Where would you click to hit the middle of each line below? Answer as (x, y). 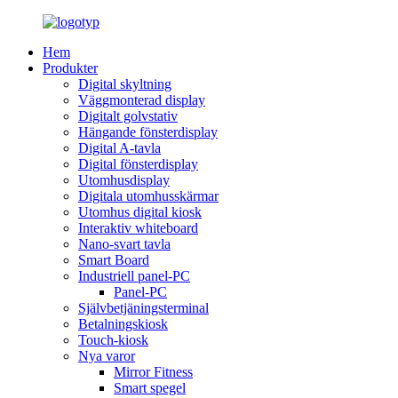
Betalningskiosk (123, 324)
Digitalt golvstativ (128, 116)
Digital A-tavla (119, 148)
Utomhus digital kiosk (140, 212)
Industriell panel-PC (134, 276)
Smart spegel (150, 388)
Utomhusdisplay (124, 180)
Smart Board (114, 260)
